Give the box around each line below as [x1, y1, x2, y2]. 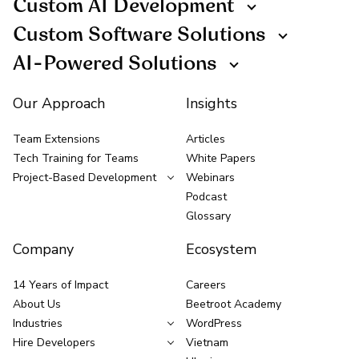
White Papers [186, 150, 256, 166]
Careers [186, 276, 226, 292]
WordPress [186, 315, 242, 331]
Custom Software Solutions [13, 26, 265, 46]
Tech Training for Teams [13, 150, 139, 166]
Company [13, 239, 74, 259]
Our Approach [13, 93, 105, 113]
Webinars [186, 169, 235, 185]
